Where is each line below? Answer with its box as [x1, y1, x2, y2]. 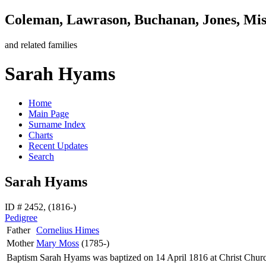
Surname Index [28, 119, 85, 129]
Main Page [28, 108, 69, 119]
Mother [7, 237, 34, 248]
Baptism [7, 252, 37, 262]
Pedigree [5, 212, 37, 223]
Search [28, 151, 54, 161]
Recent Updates [28, 140, 88, 151]
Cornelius [36, 224, 75, 235]
